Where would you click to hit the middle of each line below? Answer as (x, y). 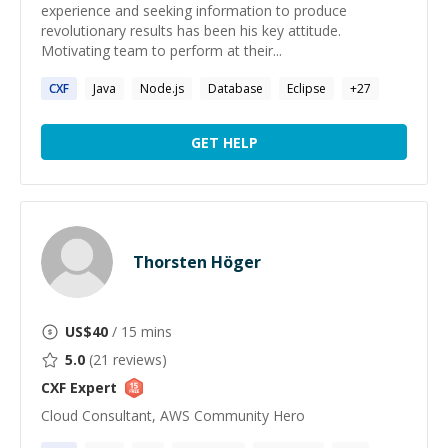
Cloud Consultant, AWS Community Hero (173, 415)
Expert (91, 387)
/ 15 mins (140, 331)
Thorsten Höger (197, 262)
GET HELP (224, 142)
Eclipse (306, 88)
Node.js (162, 88)
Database (235, 88)
